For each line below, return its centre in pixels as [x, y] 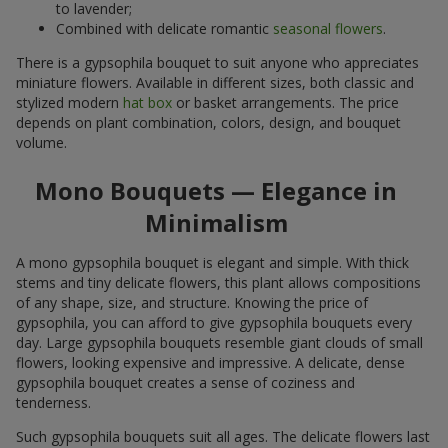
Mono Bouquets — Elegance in [216, 190]
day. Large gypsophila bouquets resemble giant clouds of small [219, 342]
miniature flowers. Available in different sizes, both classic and [215, 82]
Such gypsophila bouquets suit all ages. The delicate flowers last [223, 436]
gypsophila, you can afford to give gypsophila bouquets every [214, 322]
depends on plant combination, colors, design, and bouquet [208, 122]
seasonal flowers [328, 28]
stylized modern [69, 102]
